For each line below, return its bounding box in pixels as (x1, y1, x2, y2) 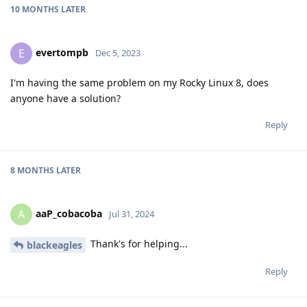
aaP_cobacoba (36, 207, 102, 221)
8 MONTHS (10, 164, 54, 177)
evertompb (36, 46, 88, 60)
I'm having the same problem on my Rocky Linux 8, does (10, 76, 269, 90)
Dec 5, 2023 (95, 47, 140, 60)
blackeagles (27, 238, 82, 252)
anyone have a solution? (10, 92, 121, 106)
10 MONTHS (10, 3, 59, 16)
